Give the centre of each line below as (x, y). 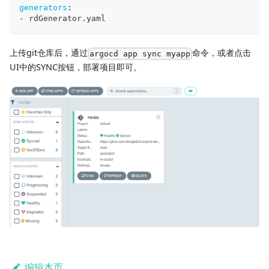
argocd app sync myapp (140, 54)
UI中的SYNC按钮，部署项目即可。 (76, 67)
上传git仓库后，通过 (49, 53)
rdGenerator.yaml (65, 19)
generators (43, 8)
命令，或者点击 (222, 53)
